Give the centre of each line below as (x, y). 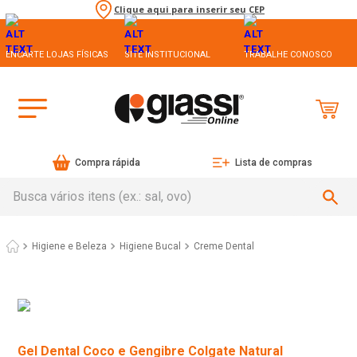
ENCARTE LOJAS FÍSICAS (57, 54)
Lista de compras (273, 163)
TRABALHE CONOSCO (288, 54)
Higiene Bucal (150, 247)
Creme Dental (224, 247)
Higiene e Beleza (69, 247)
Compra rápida (108, 163)
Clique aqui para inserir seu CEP (189, 10)
